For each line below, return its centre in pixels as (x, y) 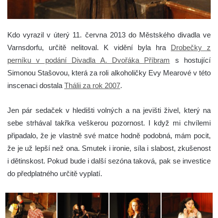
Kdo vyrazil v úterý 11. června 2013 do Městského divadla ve (109, 35)
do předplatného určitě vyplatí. (55, 174)
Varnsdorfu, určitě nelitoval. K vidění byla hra (89, 48)
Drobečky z (191, 48)
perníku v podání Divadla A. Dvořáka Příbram (89, 60)
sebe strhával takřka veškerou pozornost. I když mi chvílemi (109, 123)
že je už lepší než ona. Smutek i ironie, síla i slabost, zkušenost (109, 148)
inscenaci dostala (36, 86)
